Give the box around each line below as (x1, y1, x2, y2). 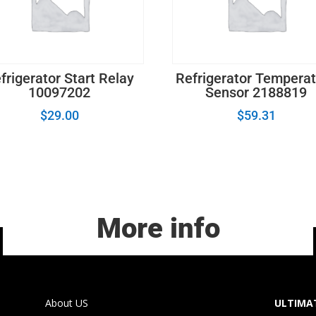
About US (45, 296, 89, 310)
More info (96, 212, 220, 245)
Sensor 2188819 (205, 84, 308, 102)
